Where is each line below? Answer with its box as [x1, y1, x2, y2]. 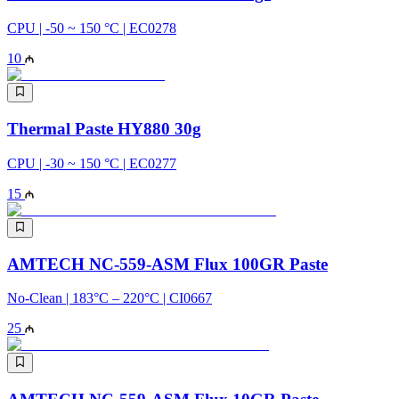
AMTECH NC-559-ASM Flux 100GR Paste [7, 254, 328, 273]
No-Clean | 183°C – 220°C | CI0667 [7, 290, 212, 306]
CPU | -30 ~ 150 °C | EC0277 [7, 155, 176, 171]
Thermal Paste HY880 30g [7, 118, 201, 138]
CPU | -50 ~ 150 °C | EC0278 [7, 20, 176, 36]
